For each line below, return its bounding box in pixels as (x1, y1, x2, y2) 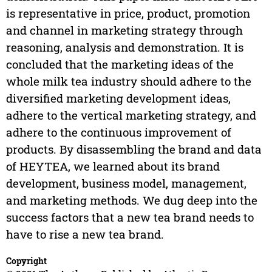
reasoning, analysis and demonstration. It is (5, 39, 243, 55)
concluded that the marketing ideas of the (5, 56, 234, 72)
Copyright (5, 255, 47, 267)
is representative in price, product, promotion (5, 5, 250, 21)
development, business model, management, (5, 175, 246, 191)
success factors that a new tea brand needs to (5, 209, 254, 225)
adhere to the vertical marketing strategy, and (5, 107, 256, 123)
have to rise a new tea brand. (5, 226, 164, 242)
